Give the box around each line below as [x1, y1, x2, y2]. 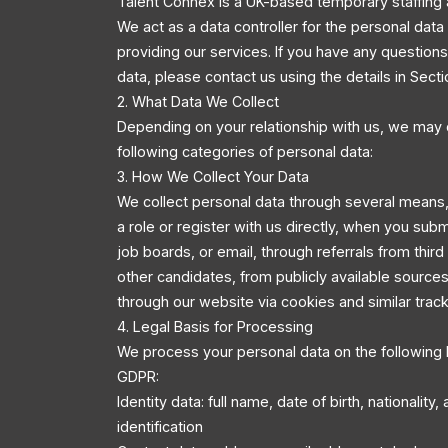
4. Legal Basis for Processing [117, 317, 313, 335]
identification [117, 417, 203, 435]
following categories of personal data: [117, 142, 373, 160]
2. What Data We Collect [117, 92, 279, 110]
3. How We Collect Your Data [117, 167, 309, 185]
